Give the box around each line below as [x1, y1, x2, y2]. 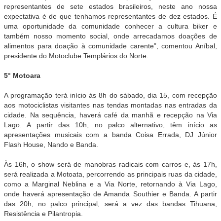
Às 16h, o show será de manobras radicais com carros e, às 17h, [4, 160, 217, 168]
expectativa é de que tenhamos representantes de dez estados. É [4, 12, 217, 20]
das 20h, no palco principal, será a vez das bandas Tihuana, [4, 199, 217, 208]
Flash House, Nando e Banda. [4, 140, 98, 148]
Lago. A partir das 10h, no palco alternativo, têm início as [4, 120, 217, 129]
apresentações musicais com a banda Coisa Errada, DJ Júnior [4, 130, 217, 139]
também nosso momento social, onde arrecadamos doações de [4, 32, 217, 40]
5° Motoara [4, 71, 40, 79]
